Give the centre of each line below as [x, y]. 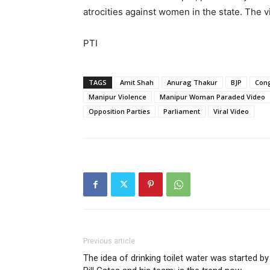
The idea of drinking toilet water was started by [176, 258]
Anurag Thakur [192, 83]
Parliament [182, 111]
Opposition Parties [119, 111]
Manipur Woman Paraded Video [212, 97]
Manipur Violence [118, 97]
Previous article [109, 241]
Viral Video [231, 111]
